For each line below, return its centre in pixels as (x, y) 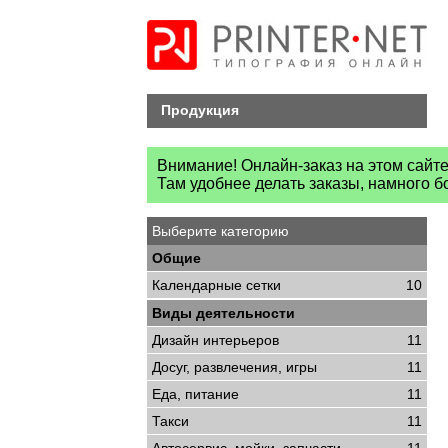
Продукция (200, 110)
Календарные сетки (216, 285)
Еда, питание (195, 394)
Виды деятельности (223, 313)
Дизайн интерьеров (215, 340)
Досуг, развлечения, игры (234, 367)
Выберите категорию (220, 231)
